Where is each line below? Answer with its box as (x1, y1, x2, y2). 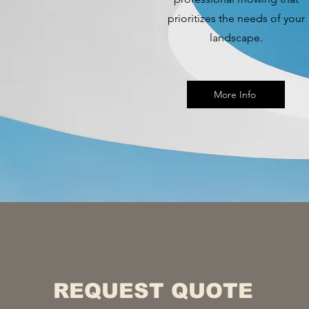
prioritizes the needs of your (167, 12, 305, 25)
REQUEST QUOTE (52, 279, 253, 302)
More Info (213, 88, 256, 101)
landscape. (209, 31, 263, 44)
